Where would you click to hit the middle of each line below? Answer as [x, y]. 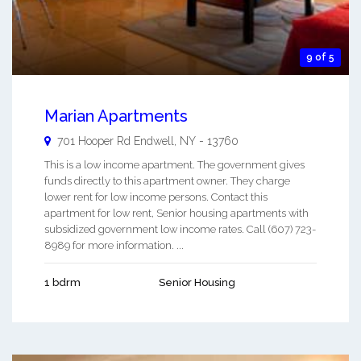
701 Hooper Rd [94, 141]
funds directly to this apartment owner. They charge [167, 181]
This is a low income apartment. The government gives [174, 165]
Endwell [154, 141]
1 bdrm [62, 283]
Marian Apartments [116, 116]
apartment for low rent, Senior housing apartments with [176, 214]
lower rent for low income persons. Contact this [156, 197]
